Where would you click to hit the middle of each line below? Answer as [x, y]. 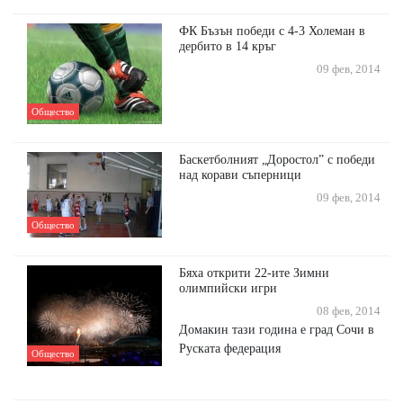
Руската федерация [230, 349]
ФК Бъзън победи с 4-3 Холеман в [273, 31]
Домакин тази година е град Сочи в [277, 330]
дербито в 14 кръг [228, 46]
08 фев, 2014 [346, 312]
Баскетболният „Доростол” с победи [278, 160]
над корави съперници [241, 175]
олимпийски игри [228, 288]
